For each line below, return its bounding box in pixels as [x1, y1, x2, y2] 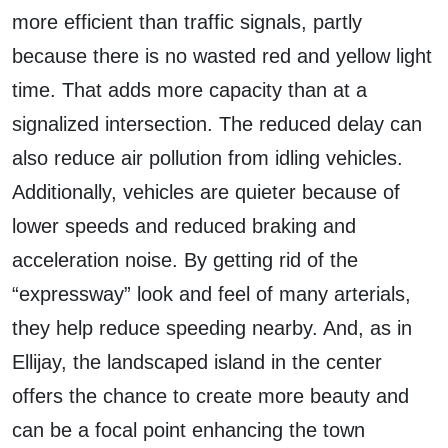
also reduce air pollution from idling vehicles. [12, 147, 403, 170]
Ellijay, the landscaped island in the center [12, 351, 382, 374]
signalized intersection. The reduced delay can [12, 113, 422, 136]
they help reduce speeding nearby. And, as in [12, 317, 412, 340]
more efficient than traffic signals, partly [12, 11, 362, 34]
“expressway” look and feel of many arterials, [12, 283, 411, 306]
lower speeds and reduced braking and [12, 215, 356, 238]
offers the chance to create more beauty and [12, 385, 409, 408]
